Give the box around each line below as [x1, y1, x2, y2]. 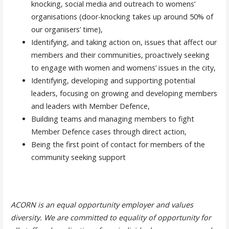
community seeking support [31, 152, 126, 163]
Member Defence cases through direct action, [31, 127, 187, 137]
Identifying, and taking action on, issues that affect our [31, 37, 217, 48]
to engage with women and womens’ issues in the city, [31, 63, 216, 73]
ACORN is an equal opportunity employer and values [10, 200, 193, 210]
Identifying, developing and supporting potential [31, 76, 195, 86]
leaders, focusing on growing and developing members [31, 88, 217, 99]
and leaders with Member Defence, [31, 101, 150, 111]
